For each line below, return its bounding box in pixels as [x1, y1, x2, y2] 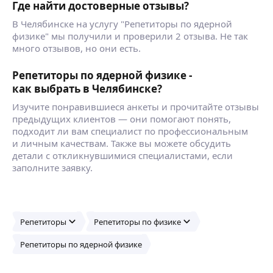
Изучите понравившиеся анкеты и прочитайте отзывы [12, 101, 259, 113]
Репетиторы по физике [94, 216, 181, 227]
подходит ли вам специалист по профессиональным [12, 125, 248, 137]
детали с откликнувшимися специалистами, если [12, 149, 233, 161]
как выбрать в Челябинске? [12, 82, 162, 96]
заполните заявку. [12, 161, 93, 174]
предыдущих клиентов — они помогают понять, [12, 113, 231, 125]
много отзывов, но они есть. [12, 42, 141, 54]
